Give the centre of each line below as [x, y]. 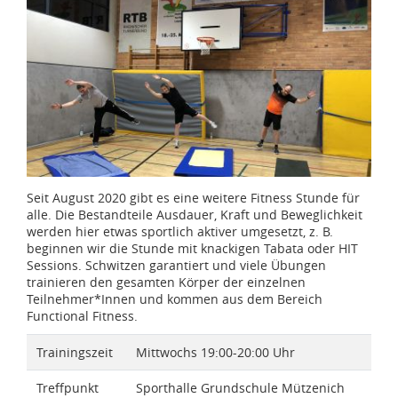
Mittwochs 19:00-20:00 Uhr [215, 352]
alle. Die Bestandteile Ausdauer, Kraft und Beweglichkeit [195, 215]
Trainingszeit [74, 352]
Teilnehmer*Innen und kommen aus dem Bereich [175, 299]
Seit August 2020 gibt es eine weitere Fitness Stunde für [193, 198]
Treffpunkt [67, 387]
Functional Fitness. [84, 316]
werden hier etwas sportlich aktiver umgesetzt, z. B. [180, 232]
